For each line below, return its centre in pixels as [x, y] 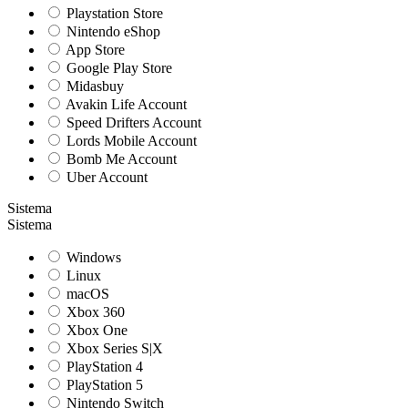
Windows [92, 258]
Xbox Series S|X [113, 349]
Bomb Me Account [120, 159]
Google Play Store [117, 68]
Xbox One [95, 331]
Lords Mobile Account [130, 141]
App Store [94, 50]
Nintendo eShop [112, 32]
